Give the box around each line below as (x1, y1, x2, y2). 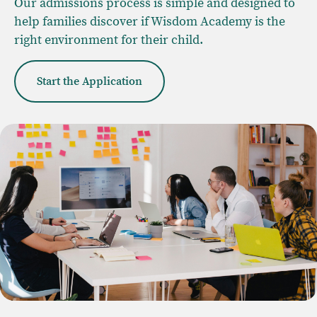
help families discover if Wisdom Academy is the (14, 13, 285, 30)
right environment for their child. (14, 32, 203, 48)
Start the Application (37, 74, 142, 88)
